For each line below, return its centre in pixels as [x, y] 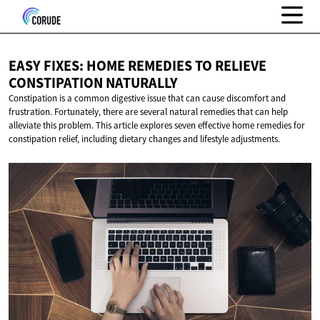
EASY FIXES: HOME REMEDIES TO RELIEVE [137, 66]
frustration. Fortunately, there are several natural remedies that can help [148, 112]
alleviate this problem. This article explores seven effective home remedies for [157, 126]
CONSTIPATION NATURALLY [93, 83]
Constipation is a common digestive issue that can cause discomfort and [147, 99]
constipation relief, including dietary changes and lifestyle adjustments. [144, 139]
